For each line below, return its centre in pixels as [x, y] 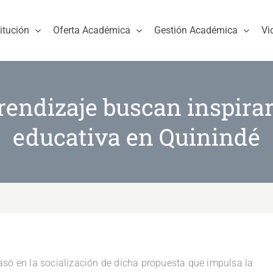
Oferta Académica [92, 30]
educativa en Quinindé [136, 136]
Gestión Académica [196, 30]
